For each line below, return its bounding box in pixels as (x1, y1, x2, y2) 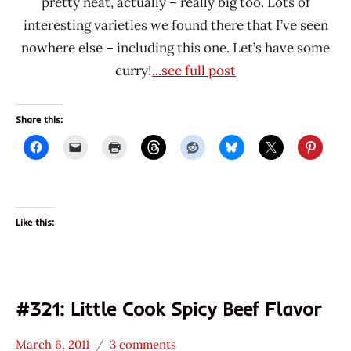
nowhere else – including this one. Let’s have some (21, 38, 330, 56)
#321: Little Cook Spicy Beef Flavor (16, 296, 321, 320)
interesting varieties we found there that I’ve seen (23, 16, 328, 34)
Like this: (16, 215, 54, 228)
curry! (115, 61, 152, 79)
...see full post (152, 61, 236, 79)
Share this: (16, 113, 63, 125)
